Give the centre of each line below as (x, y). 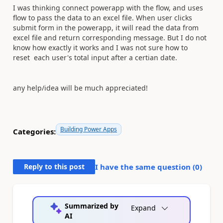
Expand (143, 208)
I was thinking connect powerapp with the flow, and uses (108, 8)
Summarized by (92, 206)
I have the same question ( (145, 167)
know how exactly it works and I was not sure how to (100, 48)
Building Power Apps (89, 129)
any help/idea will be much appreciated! (80, 88)
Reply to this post (54, 167)
